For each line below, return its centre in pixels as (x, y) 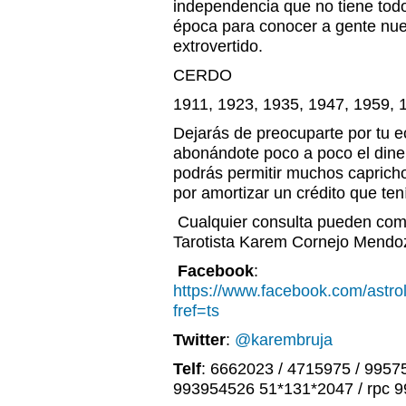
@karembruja (284, 340)
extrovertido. (218, 46)
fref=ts (196, 311)
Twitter (199, 340)
